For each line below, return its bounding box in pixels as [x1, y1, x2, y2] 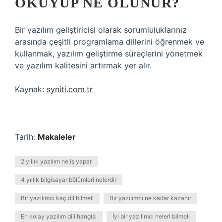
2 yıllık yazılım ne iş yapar [21, 158, 92, 165]
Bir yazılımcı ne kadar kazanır [110, 194, 191, 202]
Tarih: [15, 132, 38, 142]
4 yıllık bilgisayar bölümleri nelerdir [21, 176, 116, 183]
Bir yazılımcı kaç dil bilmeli [21, 194, 94, 202]
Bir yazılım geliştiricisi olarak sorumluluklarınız [15, 25, 187, 35]
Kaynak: [15, 84, 47, 94]
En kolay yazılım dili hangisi [21, 213, 97, 220]
